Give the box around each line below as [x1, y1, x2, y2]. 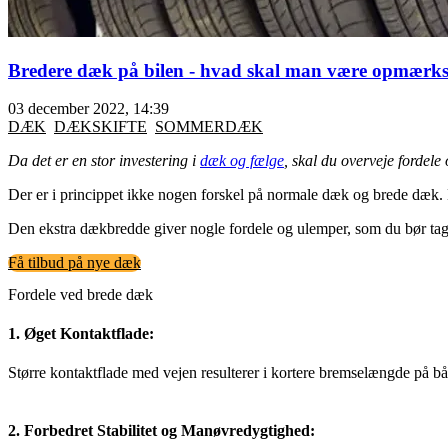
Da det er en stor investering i [8, 152, 200, 170]
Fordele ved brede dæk [8, 285, 153, 303]
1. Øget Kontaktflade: [8, 324, 154, 342]
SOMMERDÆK [155, 118, 263, 136]
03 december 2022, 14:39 [8, 100, 169, 118]
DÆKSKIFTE [54, 118, 147, 136]
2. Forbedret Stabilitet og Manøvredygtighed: [8, 421, 315, 439]
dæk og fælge [200, 152, 284, 170]
